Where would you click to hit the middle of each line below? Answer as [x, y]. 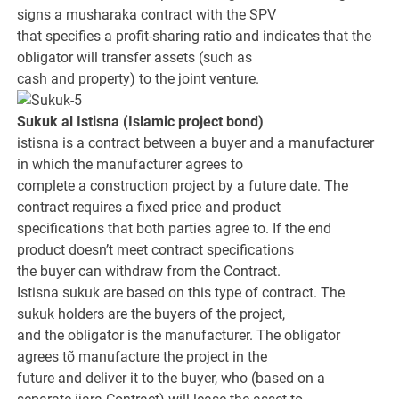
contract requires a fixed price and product [149, 208]
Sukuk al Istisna [70, 122]
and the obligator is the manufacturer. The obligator [179, 336]
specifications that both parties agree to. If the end [175, 229]
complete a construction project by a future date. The [183, 186]
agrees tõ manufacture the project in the [142, 357]
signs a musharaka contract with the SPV [147, 15]
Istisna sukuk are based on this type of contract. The [181, 293]
